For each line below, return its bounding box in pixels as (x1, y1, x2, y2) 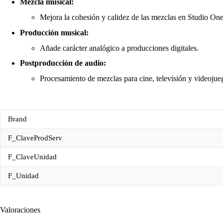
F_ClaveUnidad (8, 152, 57, 161)
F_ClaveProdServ (8, 133, 62, 142)
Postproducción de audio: (20, 59, 106, 68)
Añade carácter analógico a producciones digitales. (40, 43, 199, 52)
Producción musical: (20, 28, 89, 37)
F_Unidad (8, 171, 39, 180)
